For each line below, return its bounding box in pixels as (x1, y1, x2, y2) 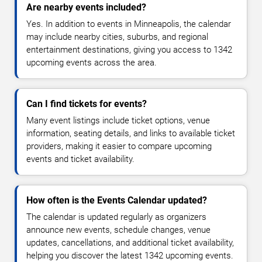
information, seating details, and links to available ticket (26, 128, 235, 139)
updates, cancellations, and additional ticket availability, (26, 237, 234, 249)
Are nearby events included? (26, 2, 146, 13)
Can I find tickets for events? (26, 98, 147, 110)
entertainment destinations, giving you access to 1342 (26, 44, 232, 56)
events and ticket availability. (26, 154, 135, 165)
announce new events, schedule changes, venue (26, 225, 211, 236)
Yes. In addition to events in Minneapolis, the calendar (26, 19, 231, 30)
